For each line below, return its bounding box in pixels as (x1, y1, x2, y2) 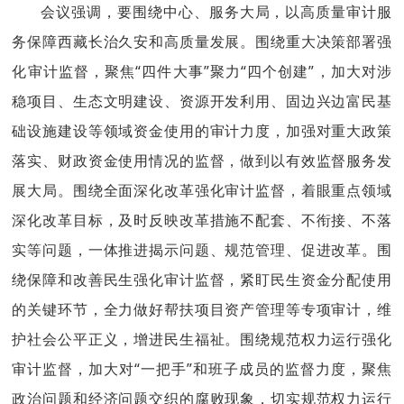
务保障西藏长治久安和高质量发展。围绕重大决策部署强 (12, 32, 392, 51)
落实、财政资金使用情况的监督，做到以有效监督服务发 (12, 151, 392, 170)
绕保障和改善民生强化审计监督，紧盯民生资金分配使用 (12, 270, 392, 289)
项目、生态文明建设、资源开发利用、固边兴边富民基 (27, 91, 392, 111)
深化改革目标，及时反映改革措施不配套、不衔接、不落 (12, 210, 392, 230)
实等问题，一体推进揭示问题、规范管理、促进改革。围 (12, 240, 392, 260)
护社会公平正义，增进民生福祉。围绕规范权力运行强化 (12, 329, 392, 349)
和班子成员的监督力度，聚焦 (192, 359, 392, 379)
